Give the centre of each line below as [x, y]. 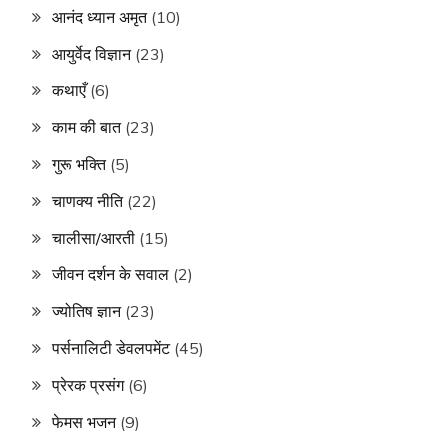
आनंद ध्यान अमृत [99, 16]
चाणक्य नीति [87, 200]
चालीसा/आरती [93, 237]
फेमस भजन [84, 421]
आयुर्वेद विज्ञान [91, 53]
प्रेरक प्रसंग [88, 384]
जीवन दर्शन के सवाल [110, 274]
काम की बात [86, 127]
